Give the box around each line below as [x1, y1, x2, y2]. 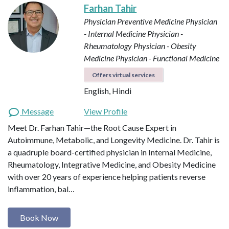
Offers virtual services [92, 71, 155, 79]
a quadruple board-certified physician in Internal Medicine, [8, 147, 212, 157]
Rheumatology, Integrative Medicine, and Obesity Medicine [8, 159, 216, 170]
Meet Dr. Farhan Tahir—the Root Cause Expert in [8, 123, 176, 133]
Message [20, 106, 54, 117]
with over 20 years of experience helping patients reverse [8, 172, 205, 182]
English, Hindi [84, 86, 132, 96]
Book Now [20, 212, 58, 222]
